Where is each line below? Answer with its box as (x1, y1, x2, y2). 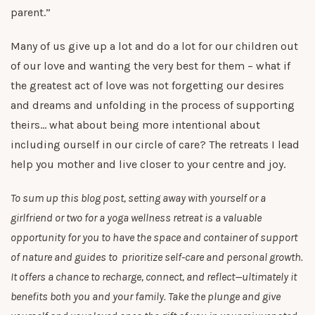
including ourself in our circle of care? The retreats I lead (11, 137, 300, 151)
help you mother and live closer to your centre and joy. (11, 157, 285, 171)
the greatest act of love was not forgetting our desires (11, 78, 284, 92)
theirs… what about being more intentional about (11, 117, 260, 131)
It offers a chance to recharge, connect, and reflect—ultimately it (11, 269, 297, 283)
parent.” (11, 5, 53, 19)
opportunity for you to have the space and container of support (11, 230, 297, 244)
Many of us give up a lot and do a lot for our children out (11, 39, 298, 53)
